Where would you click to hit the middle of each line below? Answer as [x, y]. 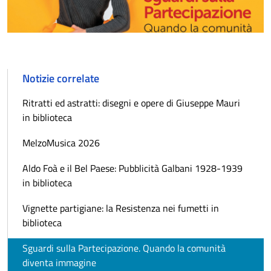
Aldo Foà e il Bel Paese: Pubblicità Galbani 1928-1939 [132, 168]
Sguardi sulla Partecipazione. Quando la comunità [124, 248]
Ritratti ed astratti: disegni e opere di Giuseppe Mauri [131, 103]
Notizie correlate [61, 79]
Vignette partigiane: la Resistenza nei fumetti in [121, 208]
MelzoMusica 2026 [61, 143]
